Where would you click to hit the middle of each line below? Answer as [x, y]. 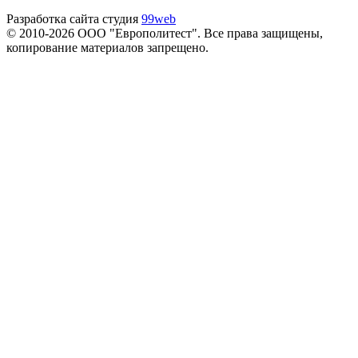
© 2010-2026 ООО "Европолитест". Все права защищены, [165, 33]
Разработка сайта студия [74, 18]
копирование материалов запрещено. [107, 47]
